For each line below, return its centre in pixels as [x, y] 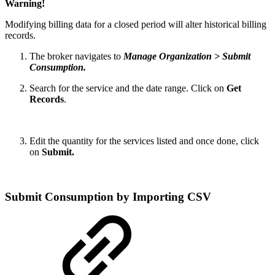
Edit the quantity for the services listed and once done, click [144, 141]
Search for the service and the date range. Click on [128, 88]
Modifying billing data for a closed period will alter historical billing [136, 25]
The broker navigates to [76, 56]
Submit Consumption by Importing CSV [108, 196]
